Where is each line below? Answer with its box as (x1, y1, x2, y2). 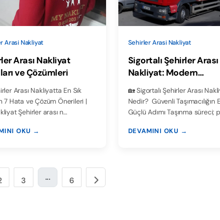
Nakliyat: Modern (128, 67, 198, 79)
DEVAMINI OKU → (128, 127, 188, 136)
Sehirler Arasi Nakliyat (128, 38, 192, 47)
